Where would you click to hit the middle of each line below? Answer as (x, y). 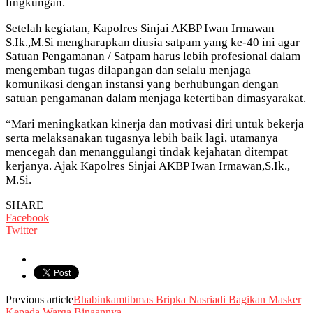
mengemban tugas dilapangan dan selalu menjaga (128, 70)
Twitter (21, 230)
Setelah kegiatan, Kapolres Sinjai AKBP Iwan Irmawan (140, 28)
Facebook (27, 217)
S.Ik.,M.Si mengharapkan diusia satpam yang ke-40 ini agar (153, 42)
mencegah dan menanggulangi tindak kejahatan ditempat (147, 152)
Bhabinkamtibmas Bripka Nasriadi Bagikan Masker (187, 299)
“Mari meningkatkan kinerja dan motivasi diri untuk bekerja (155, 124)
